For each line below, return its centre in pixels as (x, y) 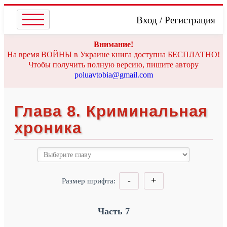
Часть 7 (113, 211)
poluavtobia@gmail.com (113, 75)
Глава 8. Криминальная (111, 111)
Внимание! (113, 44)
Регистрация (190, 20)
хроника (48, 128)
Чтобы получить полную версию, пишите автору (113, 65)
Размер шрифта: (90, 181)
